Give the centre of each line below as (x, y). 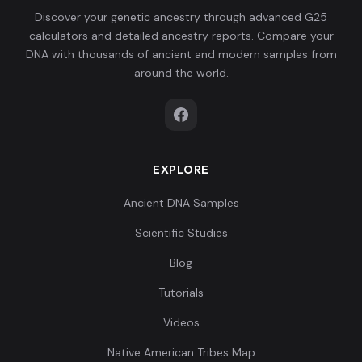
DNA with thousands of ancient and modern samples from (181, 54)
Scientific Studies (181, 232)
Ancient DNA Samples (181, 202)
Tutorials (181, 292)
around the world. (181, 72)
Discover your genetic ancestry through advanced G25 (181, 17)
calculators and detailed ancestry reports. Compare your (181, 35)
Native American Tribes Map (181, 352)
